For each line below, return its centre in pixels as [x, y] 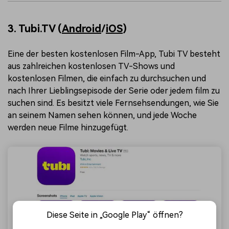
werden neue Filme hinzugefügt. [68, 127]
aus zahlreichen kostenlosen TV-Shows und [91, 66]
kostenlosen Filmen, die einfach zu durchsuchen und [107, 78]
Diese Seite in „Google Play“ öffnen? [114, 215]
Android [82, 28]
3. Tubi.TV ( [35, 28]
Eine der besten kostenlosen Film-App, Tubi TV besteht [114, 54]
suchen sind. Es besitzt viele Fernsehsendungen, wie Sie [113, 103]
